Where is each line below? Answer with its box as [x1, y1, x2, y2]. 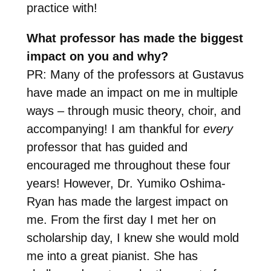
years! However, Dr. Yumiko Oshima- [26, 176, 226, 190]
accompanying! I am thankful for [26, 122, 203, 135]
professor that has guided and [26, 140, 188, 154]
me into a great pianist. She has [26, 249, 198, 263]
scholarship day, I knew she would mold [26, 230, 239, 244]
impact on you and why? [26, 49, 168, 63]
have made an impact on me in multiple [26, 85, 238, 99]
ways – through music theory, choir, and [26, 103, 241, 117]
